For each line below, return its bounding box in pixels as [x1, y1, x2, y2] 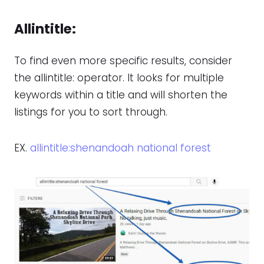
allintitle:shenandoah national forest [30, 141, 211, 156]
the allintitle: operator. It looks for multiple [14, 71, 224, 85]
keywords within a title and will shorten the [14, 88, 227, 103]
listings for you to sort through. [14, 105, 167, 120]
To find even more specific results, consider [14, 54, 232, 68]
